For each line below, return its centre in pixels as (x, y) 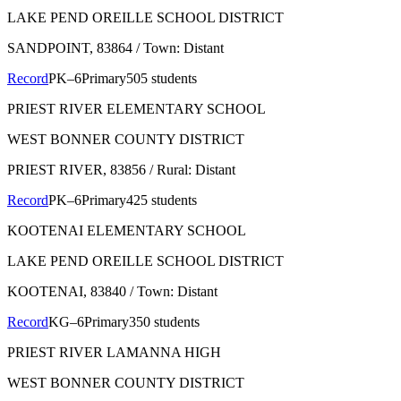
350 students (164, 321)
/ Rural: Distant (191, 169)
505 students (162, 78)
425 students (162, 200)
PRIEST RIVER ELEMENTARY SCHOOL (137, 108)
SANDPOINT (48, 47)
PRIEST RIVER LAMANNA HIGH (114, 352)
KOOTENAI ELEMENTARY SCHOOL (127, 230)
